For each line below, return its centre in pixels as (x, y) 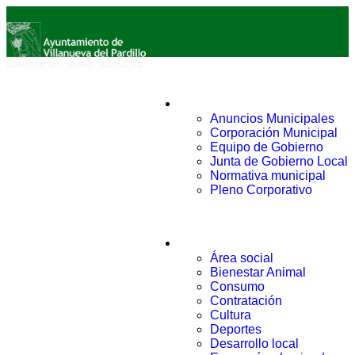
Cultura (231, 315)
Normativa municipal (268, 176)
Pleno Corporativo (261, 190)
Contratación (246, 301)
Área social (242, 258)
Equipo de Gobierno (267, 147)
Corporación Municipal (274, 133)
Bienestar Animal (258, 272)
